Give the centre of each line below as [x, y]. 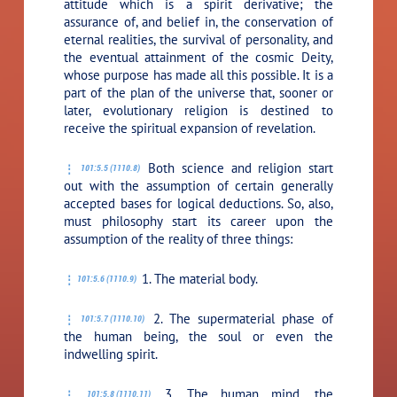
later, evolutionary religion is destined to [198, 110]
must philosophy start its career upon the [198, 221]
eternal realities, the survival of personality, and [198, 39]
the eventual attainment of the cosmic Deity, [198, 57]
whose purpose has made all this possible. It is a [198, 74]
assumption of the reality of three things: [179, 238]
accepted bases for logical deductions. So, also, [198, 203]
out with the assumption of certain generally [198, 185]
